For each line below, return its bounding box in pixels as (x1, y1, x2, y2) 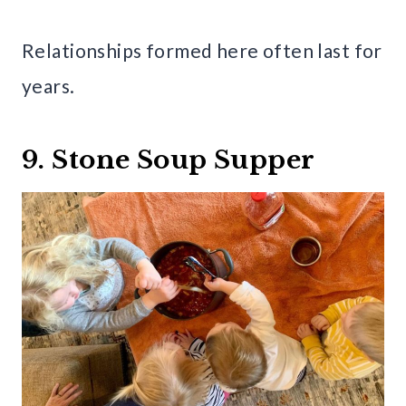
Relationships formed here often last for (22, 39, 382, 63)
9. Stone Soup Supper (22, 144, 315, 177)
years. (22, 74, 75, 98)
